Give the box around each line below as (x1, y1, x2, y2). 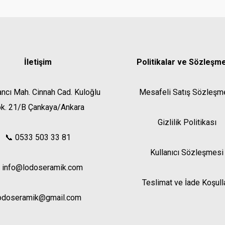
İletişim (24, 57, 52, 67)
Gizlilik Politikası (157, 118, 216, 127)
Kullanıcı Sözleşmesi (150, 148, 224, 157)
